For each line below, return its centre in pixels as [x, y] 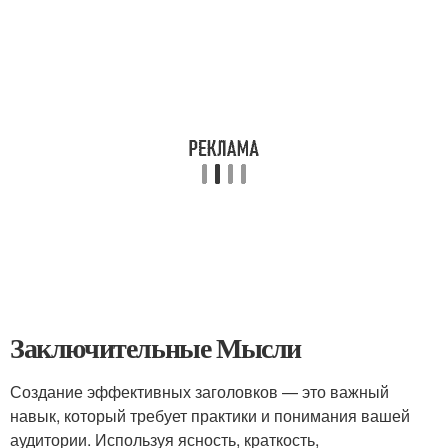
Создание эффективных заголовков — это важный [199, 391]
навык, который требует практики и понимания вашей [210, 415]
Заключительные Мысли [155, 347]
